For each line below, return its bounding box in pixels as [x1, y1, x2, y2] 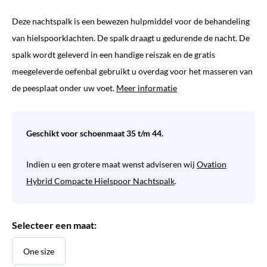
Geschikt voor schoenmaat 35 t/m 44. [26, 128, 163, 138]
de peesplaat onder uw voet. [12, 83, 116, 93]
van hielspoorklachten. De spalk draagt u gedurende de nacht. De [12, 33, 250, 43]
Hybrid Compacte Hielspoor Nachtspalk [26, 176, 175, 186]
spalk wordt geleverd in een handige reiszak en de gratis [12, 49, 215, 60]
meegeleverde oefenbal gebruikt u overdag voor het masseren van [12, 66, 253, 76]
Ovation [197, 159, 226, 169]
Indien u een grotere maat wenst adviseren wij [26, 159, 197, 169]
